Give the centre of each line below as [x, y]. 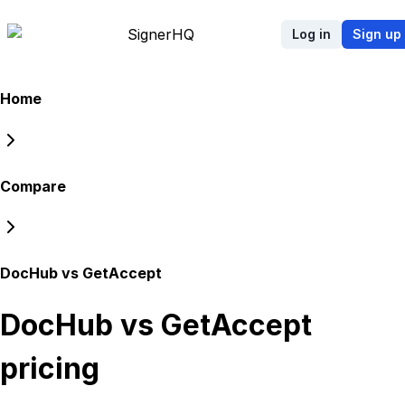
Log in [311, 34]
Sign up [377, 34]
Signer [150, 34]
